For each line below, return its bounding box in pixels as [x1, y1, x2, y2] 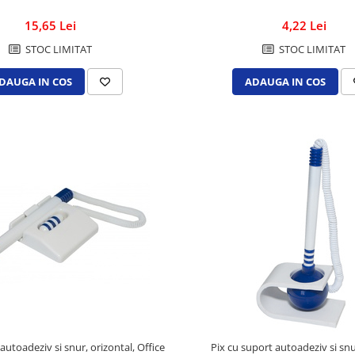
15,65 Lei [25, 17, 77, 34]
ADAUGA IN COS [244, 74, 326, 90]
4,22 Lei [281, 17, 326, 34]
